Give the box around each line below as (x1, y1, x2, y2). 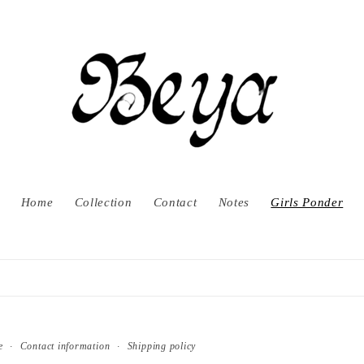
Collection (74, 194, 132, 209)
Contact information (19, 340, 110, 352)
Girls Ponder (271, 194, 344, 209)
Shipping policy (127, 340, 197, 352)
